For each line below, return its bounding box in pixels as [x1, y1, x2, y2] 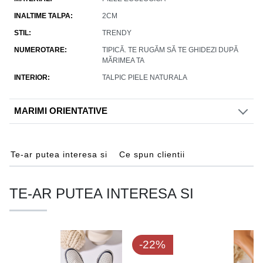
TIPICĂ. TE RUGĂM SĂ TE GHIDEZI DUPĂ [102, 46, 238, 55]
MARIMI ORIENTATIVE [14, 106, 107, 116]
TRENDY [102, 29, 131, 38]
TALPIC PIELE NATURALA [102, 73, 187, 82]
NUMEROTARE [14, 46, 65, 55]
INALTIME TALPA [14, 12, 70, 21]
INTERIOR [14, 73, 48, 82]
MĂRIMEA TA [102, 56, 144, 65]
